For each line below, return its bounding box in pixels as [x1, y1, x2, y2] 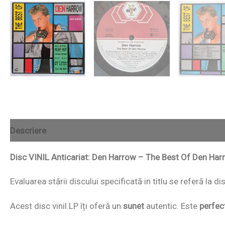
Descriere [10, 125, 46, 136]
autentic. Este [144, 200, 199, 211]
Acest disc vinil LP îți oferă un [10, 200, 123, 211]
